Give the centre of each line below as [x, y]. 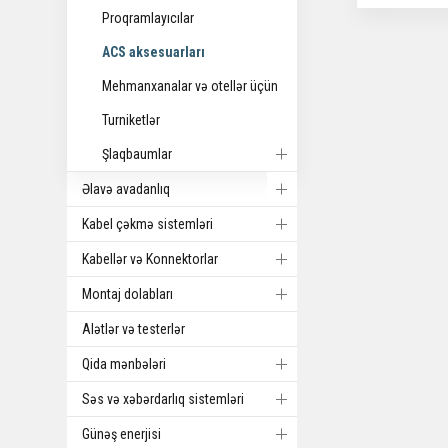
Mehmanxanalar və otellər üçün [190, 86]
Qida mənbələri [124, 364]
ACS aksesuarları [154, 52]
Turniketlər [131, 120]
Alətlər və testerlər [134, 329]
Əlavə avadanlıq [126, 189]
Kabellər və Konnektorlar [150, 259]
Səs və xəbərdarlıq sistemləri [163, 399]
